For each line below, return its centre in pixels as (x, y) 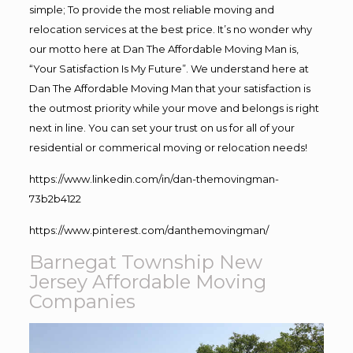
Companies (82, 301)
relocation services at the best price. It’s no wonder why (170, 29)
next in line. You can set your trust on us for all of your (162, 127)
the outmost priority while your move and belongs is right (174, 108)
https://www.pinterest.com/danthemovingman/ (149, 230)
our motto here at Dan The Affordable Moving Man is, (163, 48)
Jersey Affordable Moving (147, 281)
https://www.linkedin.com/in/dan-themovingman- (154, 178)
